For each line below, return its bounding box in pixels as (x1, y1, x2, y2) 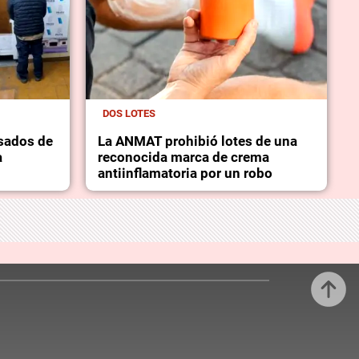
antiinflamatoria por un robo (97, 165, 272, 182)
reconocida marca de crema (97, 149, 269, 166)
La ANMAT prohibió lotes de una (97, 133, 297, 150)
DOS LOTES (102, 107, 155, 120)
